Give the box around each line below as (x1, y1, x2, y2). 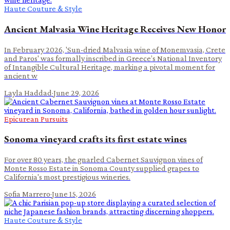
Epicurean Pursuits (4, 114, 68, 123)
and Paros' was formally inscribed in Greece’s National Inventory (4, 53, 222, 63)
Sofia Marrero (4, 189, 50, 199)
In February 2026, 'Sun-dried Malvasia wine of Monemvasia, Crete (4, 45, 225, 54)
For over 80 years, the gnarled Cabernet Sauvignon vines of (4, 155, 203, 164)
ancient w (4, 71, 37, 80)
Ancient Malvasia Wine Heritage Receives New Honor (4, 22, 226, 35)
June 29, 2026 (53, 88, 99, 97)
